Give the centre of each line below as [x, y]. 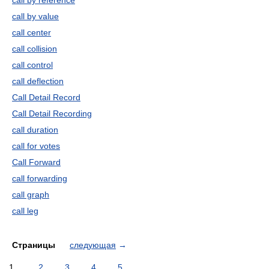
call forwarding [40, 178]
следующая [93, 245]
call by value [35, 16]
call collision [35, 49]
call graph [31, 195]
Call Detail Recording [52, 113]
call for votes [36, 146]
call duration [35, 130]
